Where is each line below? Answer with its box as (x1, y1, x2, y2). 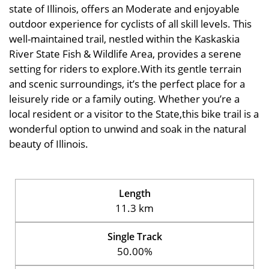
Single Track (107, 229, 162, 243)
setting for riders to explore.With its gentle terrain (9, 62, 241, 76)
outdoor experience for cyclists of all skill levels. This (9, 17, 252, 31)
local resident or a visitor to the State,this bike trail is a (9, 107, 259, 121)
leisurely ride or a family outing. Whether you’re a (9, 92, 240, 106)
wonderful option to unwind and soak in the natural (9, 122, 246, 136)
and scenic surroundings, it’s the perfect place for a (9, 77, 245, 91)
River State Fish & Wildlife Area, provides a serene (9, 47, 241, 61)
